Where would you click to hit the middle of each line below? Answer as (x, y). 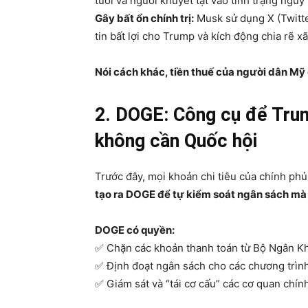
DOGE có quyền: (135, 230)
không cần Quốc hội (176, 141)
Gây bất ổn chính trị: (144, 18)
